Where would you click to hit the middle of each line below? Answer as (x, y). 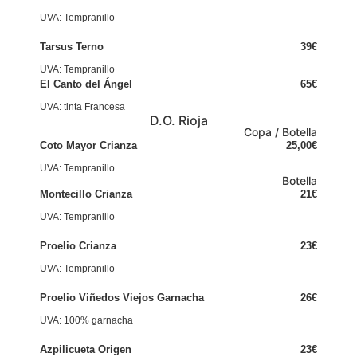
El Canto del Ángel (86, 84)
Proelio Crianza (78, 246)
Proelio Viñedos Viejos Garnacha (122, 298)
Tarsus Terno (72, 47)
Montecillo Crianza (86, 194)
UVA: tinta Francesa (82, 107)
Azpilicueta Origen (86, 349)
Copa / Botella (280, 132)
